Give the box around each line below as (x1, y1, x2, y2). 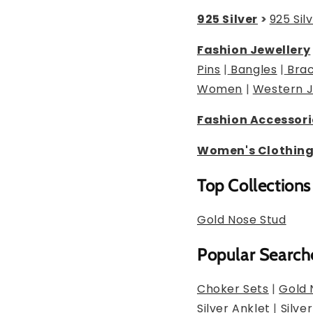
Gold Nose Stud (197, 211, 286, 228)
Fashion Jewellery (197, 41, 311, 58)
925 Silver (197, 10, 258, 27)
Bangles (231, 61, 277, 78)
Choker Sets (197, 280, 269, 297)
